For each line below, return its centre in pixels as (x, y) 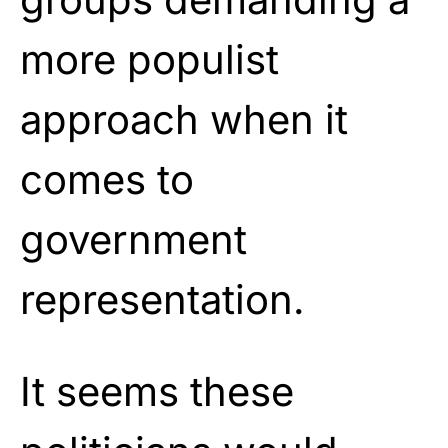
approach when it (184, 119)
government (133, 239)
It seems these (157, 391)
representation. (162, 299)
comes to (107, 179)
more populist (149, 59)
